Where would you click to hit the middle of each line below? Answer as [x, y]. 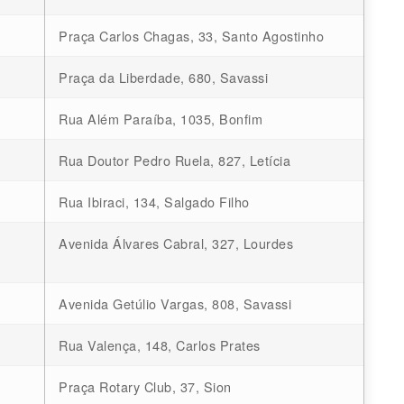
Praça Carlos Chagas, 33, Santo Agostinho [191, 36]
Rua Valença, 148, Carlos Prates [160, 345]
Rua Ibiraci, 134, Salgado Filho [154, 202]
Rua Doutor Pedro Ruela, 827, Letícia [174, 161]
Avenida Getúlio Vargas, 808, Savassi [175, 304]
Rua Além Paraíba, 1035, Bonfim [161, 119]
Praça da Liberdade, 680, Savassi [163, 78]
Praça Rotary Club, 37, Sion [145, 387]
